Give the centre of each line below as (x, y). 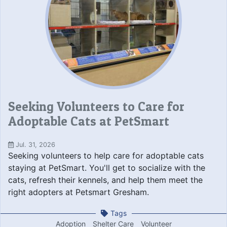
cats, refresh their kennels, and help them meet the (105, 180)
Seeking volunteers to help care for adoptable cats (106, 156)
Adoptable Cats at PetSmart (89, 121)
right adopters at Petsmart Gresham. (79, 192)
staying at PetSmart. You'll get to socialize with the (107, 168)
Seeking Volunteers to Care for (96, 106)
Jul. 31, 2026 (34, 145)
